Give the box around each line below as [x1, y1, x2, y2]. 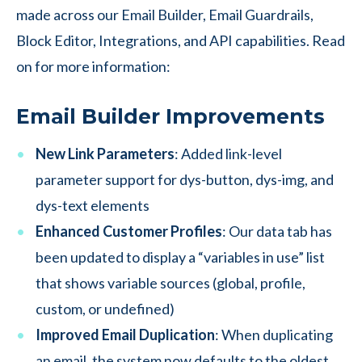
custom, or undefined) [36, 300, 175, 318]
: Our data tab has [222, 222, 332, 240]
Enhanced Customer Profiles [36, 222, 222, 240]
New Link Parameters [36, 145, 175, 162]
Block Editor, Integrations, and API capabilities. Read [16, 32, 345, 49]
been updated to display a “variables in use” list [36, 248, 325, 266]
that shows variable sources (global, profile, [36, 274, 305, 292]
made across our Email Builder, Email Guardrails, [16, 6, 314, 23]
